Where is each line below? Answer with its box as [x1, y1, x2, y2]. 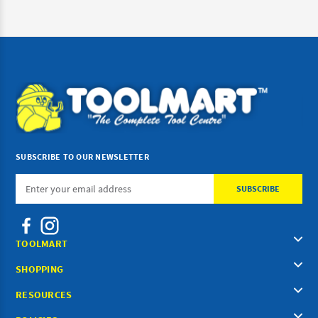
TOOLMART [16, 236, 67, 250]
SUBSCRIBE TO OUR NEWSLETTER [16, 150, 149, 162]
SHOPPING [16, 262, 63, 275]
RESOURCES [16, 287, 72, 301]
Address [16, 194, 50, 207]
